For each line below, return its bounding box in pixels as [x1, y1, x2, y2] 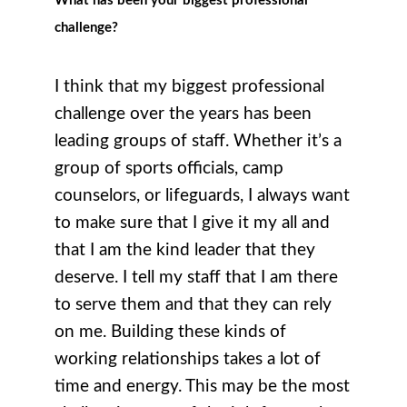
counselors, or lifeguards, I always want [55, 187, 350, 205]
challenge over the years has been [55, 105, 312, 124]
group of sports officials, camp [55, 160, 283, 178]
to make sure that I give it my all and [55, 214, 330, 233]
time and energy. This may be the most [55, 378, 350, 396]
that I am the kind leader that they [55, 242, 315, 260]
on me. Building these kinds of [55, 323, 286, 342]
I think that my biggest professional [55, 78, 324, 96]
